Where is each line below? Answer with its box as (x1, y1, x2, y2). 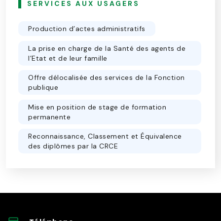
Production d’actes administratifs (28, 24, 146, 33)
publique (28, 83, 58, 92)
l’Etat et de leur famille (28, 53, 108, 63)
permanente (28, 112, 71, 121)
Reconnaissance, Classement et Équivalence (28, 132, 182, 141)
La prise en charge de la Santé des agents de (28, 43, 185, 53)
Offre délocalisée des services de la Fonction (28, 73, 185, 82)
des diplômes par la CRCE (28, 142, 118, 151)
